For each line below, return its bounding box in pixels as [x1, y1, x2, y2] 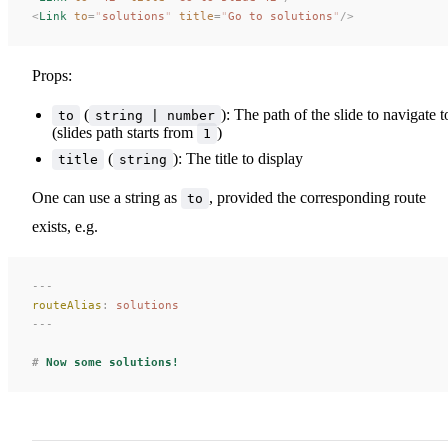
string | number [95, 107, 215, 123]
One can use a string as [32, 188, 181, 206]
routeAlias [32, 297, 102, 312]
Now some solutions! [39, 354, 179, 369]
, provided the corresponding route [209, 188, 426, 206]
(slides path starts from [52, 123, 197, 141]
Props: [32, 66, 72, 84]
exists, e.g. [32, 217, 98, 235]
